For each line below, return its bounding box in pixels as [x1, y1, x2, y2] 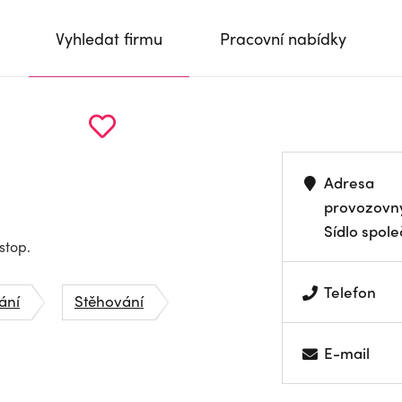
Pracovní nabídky [220, 27, 346, 49]
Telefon [324, 281, 377, 302]
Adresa [324, 171, 375, 193]
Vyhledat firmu [56, 27, 162, 49]
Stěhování [74, 290, 144, 311]
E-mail [324, 342, 371, 363]
